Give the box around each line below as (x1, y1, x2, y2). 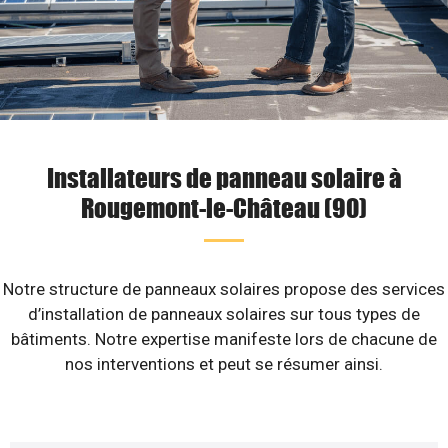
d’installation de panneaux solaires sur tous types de (28, 304, 420, 324)
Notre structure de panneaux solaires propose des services (3, 279, 445, 299)
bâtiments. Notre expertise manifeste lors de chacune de (11, 329, 437, 349)
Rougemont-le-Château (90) (81, 191, 367, 223)
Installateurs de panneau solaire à (46, 161, 402, 193)
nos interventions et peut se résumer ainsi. (65, 354, 383, 374)
